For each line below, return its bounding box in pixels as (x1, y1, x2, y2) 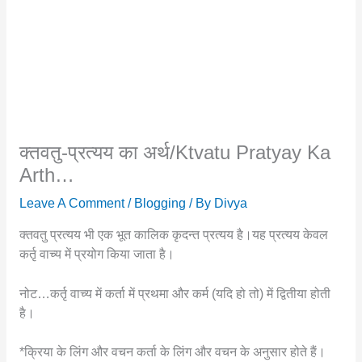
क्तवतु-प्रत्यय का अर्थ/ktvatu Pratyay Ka (19, 142, 330, 164)
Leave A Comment (19, 196, 124, 211)
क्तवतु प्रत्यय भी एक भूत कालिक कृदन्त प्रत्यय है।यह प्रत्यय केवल (19, 227, 328, 242)
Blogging (133, 196, 186, 211)
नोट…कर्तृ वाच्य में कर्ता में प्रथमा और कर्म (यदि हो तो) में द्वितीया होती (19, 286, 330, 301)
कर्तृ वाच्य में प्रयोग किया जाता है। (19, 246, 175, 261)
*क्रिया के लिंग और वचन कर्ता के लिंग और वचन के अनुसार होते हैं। (19, 345, 326, 360)
